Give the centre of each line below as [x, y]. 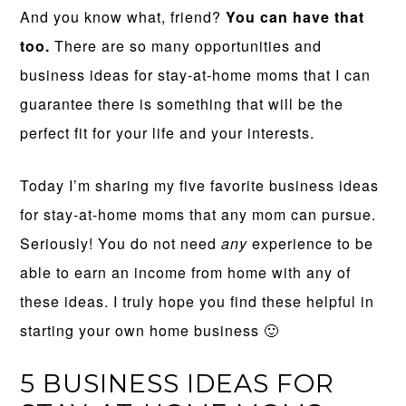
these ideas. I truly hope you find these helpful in [198, 301]
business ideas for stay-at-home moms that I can [196, 74]
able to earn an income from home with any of [186, 272]
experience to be [311, 243]
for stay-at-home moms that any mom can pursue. [198, 214]
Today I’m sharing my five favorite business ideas [200, 185]
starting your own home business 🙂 [150, 330]
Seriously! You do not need [121, 243]
